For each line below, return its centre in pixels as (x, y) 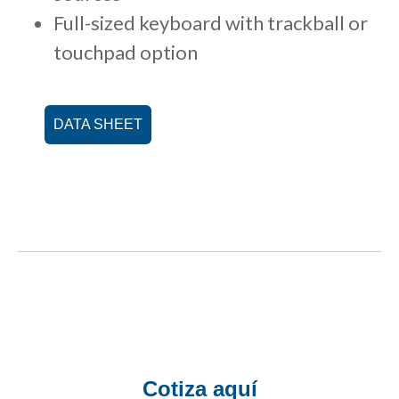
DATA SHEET (98, 124)
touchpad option (126, 52)
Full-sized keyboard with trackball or (211, 22)
